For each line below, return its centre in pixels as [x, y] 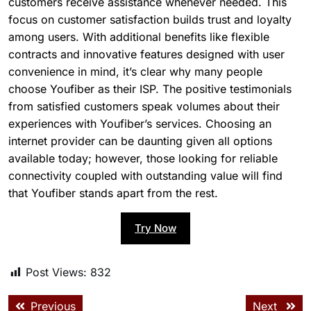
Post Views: [56, 272]
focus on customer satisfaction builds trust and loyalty [150, 20]
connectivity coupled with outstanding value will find [145, 176]
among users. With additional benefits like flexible [139, 37]
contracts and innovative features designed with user [146, 54]
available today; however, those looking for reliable [143, 159]
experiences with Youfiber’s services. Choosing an [140, 124]
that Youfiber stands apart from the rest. [113, 193]
